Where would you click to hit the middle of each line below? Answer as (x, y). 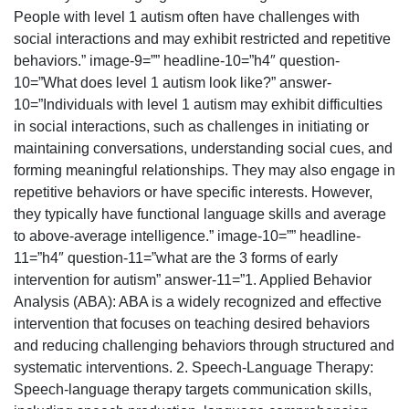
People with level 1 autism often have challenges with (187, 17)
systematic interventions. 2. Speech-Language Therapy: (194, 368)
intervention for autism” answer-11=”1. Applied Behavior (193, 280)
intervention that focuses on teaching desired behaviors (192, 324)
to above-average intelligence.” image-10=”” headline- (187, 236)
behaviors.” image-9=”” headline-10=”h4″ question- (177, 61)
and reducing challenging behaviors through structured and (204, 346)
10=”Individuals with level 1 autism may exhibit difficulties (198, 105)
